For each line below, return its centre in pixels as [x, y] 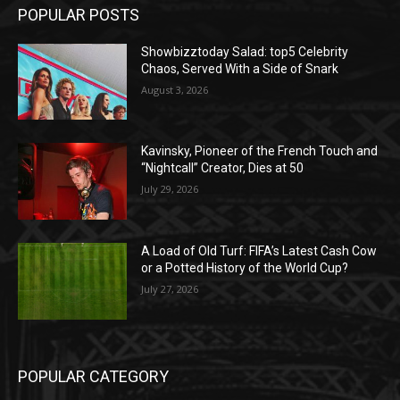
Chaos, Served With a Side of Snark [240, 68]
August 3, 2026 [175, 89]
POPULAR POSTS [79, 14]
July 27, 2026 [170, 288]
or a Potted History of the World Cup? [245, 267]
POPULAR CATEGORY [93, 376]
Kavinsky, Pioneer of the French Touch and [260, 151]
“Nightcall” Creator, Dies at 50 [223, 168]
